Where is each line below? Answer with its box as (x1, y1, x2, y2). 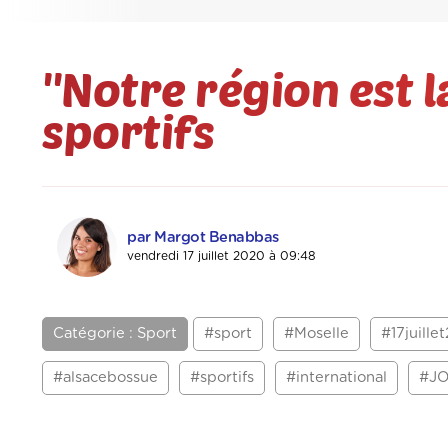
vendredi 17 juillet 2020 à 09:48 (127, 250, 316, 263)
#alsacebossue (53, 370, 158, 386)
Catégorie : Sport (53, 326, 177, 342)
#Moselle (284, 326, 349, 342)
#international (286, 370, 387, 386)
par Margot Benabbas (127, 230, 279, 246)
